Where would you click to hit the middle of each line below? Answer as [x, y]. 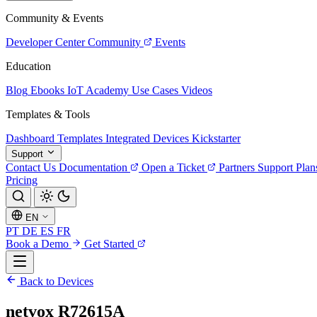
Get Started [111, 244]
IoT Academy [98, 90]
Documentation [93, 167]
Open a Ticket [173, 167]
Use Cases [155, 90]
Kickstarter [216, 138]
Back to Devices [55, 281]
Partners [237, 167]
